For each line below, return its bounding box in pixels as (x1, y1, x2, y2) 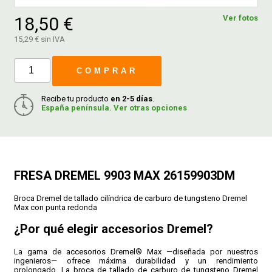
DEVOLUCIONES (86, 222, 186, 234)
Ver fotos (222, 13, 258, 23)
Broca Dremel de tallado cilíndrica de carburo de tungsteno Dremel (14, 193, 248, 203)
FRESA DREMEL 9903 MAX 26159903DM (14, 168, 236, 183)
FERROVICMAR (90, 28, 182, 39)
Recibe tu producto (41, 94, 111, 104)
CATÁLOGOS (98, 113, 174, 124)
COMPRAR (76, 66, 138, 76)
